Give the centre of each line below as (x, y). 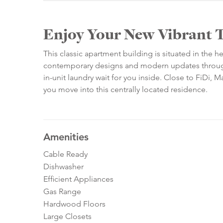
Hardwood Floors (74, 204)
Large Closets (67, 217)
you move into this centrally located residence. (125, 90)
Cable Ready (65, 154)
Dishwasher (63, 167)
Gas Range (62, 192)
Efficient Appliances (78, 179)
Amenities (66, 137)
